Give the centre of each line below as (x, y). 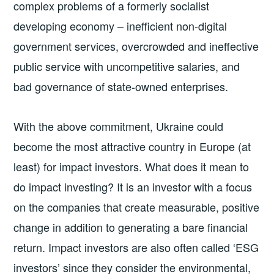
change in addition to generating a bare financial (131, 227)
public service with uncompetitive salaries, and (127, 66)
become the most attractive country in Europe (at (132, 146)
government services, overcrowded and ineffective (136, 46)
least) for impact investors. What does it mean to (131, 167)
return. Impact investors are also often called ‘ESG (136, 247)
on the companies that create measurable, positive (137, 207)
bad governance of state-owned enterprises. (121, 86)
